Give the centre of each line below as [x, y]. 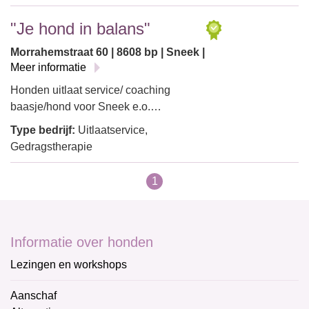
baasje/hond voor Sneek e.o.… [86, 107]
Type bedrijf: [43, 130]
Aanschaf [33, 296]
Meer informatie [48, 67]
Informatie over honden [82, 242]
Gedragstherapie [51, 147]
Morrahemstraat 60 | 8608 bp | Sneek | [108, 52]
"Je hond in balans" [80, 29]
